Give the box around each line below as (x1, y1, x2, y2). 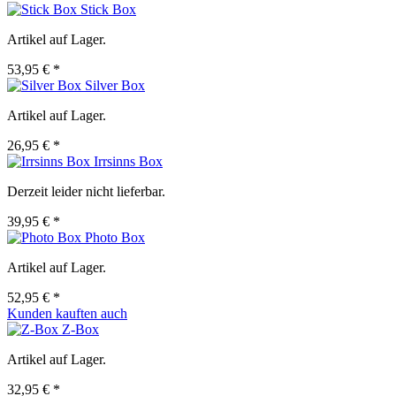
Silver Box (85, 78, 145, 94)
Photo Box (85, 230, 145, 246)
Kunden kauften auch (7, 306, 127, 322)
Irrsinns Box (94, 154, 163, 170)
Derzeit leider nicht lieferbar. (7, 184, 165, 200)
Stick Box (80, 2, 136, 18)
